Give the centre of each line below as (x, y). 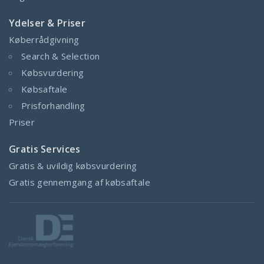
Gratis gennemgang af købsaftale (80, 182)
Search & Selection (61, 56)
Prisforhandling (53, 105)
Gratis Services (45, 149)
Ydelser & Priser (47, 23)
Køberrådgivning (44, 39)
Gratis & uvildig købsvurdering (73, 165)
